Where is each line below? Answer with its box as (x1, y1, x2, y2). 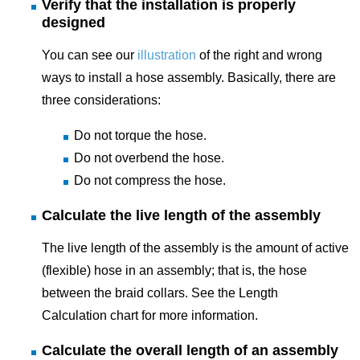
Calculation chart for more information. (42, 309, 258, 323)
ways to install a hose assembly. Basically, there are (42, 71, 336, 85)
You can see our (42, 48, 137, 63)
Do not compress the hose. (74, 174, 226, 188)
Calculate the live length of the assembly (42, 207, 321, 224)
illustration (137, 48, 196, 63)
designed (42, 14, 105, 31)
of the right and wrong (196, 48, 322, 63)
